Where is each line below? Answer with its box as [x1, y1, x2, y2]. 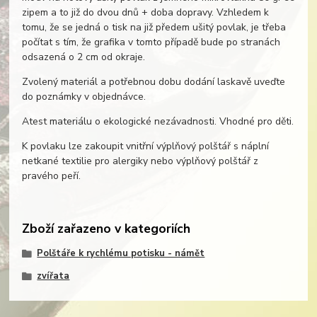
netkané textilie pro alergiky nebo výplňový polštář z [21, 154, 258, 168]
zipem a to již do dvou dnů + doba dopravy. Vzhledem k [21, 6, 269, 20]
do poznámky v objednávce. [21, 90, 146, 104]
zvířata [37, 269, 70, 282]
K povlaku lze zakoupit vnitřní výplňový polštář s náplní [21, 139, 269, 154]
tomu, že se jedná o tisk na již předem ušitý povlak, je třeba [21, 21, 286, 35]
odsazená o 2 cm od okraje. [21, 50, 145, 64]
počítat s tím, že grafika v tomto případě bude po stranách [21, 35, 280, 50]
